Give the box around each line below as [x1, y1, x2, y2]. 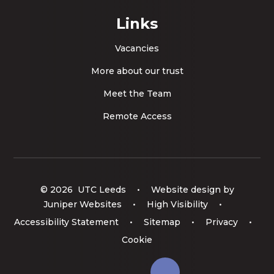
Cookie [122, 234, 152, 246]
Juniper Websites [43, 198, 122, 210]
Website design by [148, 184, 234, 196]
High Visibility [147, 198, 208, 210]
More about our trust [91, 65, 183, 77]
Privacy [205, 217, 238, 228]
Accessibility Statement [13, 217, 119, 228]
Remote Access [102, 111, 172, 122]
